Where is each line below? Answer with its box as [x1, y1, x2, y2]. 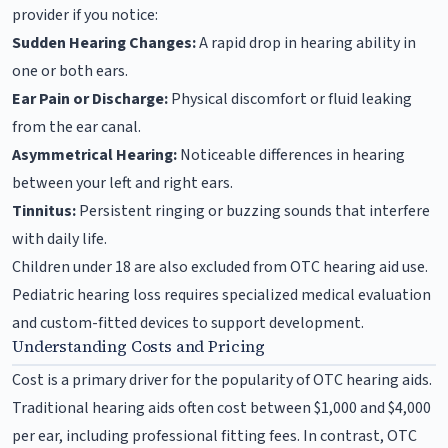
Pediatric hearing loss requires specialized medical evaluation [12, 283, 431, 306]
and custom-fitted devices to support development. [12, 311, 364, 334]
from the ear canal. [12, 115, 141, 138]
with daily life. [12, 227, 107, 250]
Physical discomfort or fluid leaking [168, 87, 412, 110]
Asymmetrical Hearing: [12, 143, 177, 166]
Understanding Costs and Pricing [12, 334, 266, 357]
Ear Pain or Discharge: [12, 87, 168, 110]
